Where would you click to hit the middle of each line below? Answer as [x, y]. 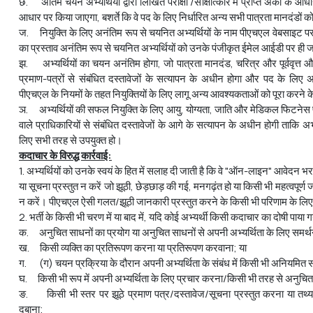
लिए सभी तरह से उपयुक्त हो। [71, 140]
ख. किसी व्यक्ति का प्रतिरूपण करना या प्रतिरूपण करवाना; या [133, 247]
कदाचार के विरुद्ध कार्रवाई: [65, 155]
